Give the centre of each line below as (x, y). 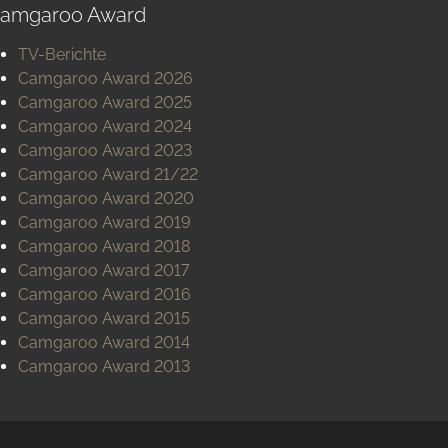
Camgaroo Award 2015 (104, 318)
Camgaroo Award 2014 (104, 342)
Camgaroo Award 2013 (104, 366)
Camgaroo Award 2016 (104, 294)
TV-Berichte (62, 54)
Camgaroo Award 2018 (104, 246)
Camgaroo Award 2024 (105, 126)
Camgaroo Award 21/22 (108, 174)
